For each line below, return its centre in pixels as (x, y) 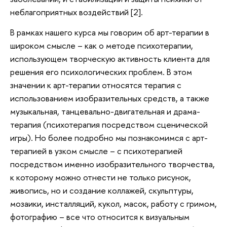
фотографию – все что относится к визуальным (100, 216)
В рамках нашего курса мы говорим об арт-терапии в (110, 32)
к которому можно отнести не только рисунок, (101, 177)
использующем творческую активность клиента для (110, 58)
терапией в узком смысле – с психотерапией (96, 150)
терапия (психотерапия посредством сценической (109, 124)
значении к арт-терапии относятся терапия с (96, 85)
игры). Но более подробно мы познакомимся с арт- (109, 137)
